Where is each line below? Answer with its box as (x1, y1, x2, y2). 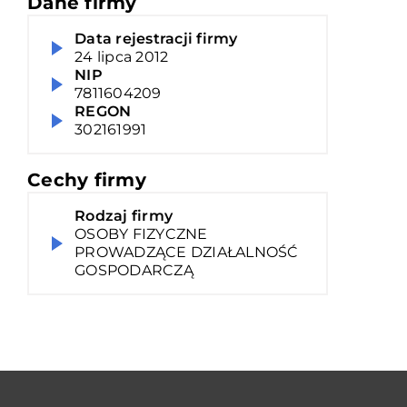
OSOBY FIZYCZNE (74, 225, 208, 243)
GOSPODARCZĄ (74, 262, 194, 279)
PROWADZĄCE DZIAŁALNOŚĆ (74, 243, 299, 261)
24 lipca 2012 (74, 48, 169, 65)
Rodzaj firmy (74, 207, 173, 224)
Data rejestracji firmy (74, 30, 238, 47)
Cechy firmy (27, 169, 146, 191)
